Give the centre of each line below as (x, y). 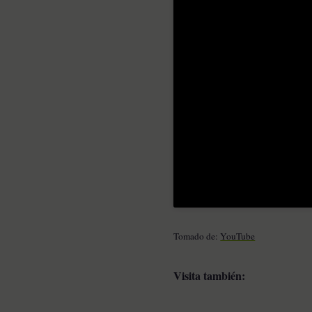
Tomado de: (197, 236)
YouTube (238, 236)
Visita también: (211, 275)
